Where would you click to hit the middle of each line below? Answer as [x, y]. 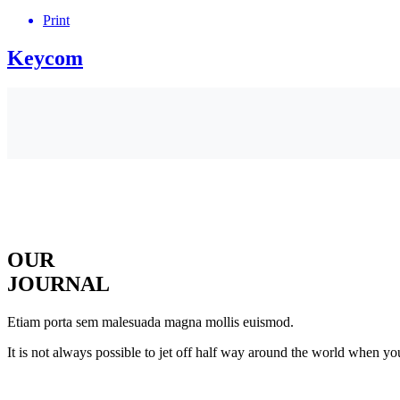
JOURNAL [58, 284]
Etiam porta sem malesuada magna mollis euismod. [150, 322]
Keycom [45, 58]
